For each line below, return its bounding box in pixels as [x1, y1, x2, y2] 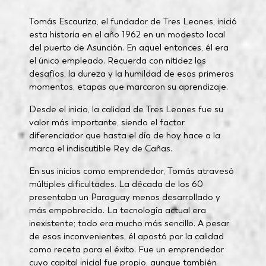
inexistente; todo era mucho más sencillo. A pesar [28, 217, 229, 229]
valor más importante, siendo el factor [28, 116, 185, 128]
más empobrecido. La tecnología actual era [28, 204, 206, 216]
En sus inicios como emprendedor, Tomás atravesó [28, 165, 234, 177]
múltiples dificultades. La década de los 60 [28, 178, 203, 190]
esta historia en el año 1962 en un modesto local [28, 28, 225, 40]
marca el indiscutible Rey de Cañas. [28, 142, 172, 154]
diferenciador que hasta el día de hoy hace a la [28, 129, 220, 141]
